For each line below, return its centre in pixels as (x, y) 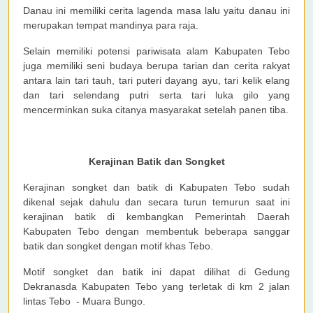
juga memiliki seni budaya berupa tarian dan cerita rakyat (156, 66)
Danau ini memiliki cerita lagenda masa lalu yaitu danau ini (156, 11)
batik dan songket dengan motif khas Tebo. (118, 246)
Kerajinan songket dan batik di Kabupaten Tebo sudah (156, 188)
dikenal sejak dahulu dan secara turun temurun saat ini (156, 202)
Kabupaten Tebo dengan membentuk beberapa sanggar (156, 232)
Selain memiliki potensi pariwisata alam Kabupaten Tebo (156, 51)
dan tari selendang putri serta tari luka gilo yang (156, 95)
